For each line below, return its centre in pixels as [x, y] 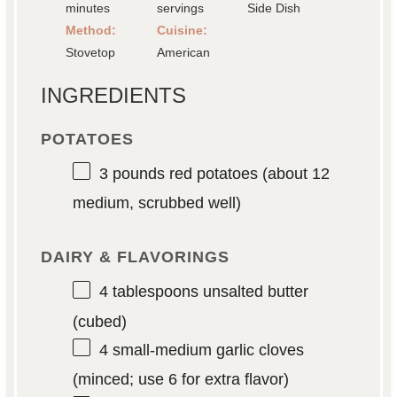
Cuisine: [182, 31]
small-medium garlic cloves [206, 350]
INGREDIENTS [113, 96]
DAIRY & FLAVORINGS [135, 257]
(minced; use [120, 379]
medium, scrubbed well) [156, 203]
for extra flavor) [233, 379]
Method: [91, 31]
